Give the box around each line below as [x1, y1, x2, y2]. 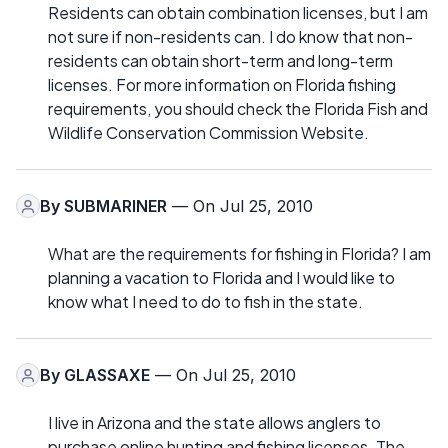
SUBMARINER [64, 196, 167, 217]
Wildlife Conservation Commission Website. [48, 122, 369, 144]
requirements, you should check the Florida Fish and [48, 98, 428, 120]
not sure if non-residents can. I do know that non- [48, 26, 413, 48]
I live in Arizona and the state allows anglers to [48, 412, 381, 434]
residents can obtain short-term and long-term [48, 50, 393, 72]
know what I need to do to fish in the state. [48, 291, 363, 313]
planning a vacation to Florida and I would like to [48, 267, 395, 289]
